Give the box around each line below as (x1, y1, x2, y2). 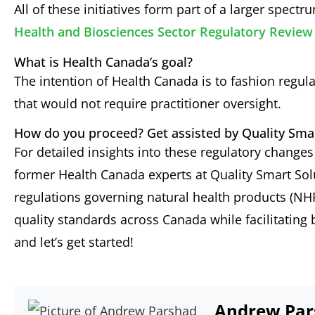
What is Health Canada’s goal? (14, 53, 193, 70)
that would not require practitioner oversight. (14, 94, 281, 112)
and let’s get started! (14, 233, 134, 250)
